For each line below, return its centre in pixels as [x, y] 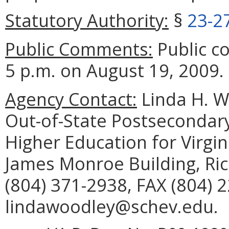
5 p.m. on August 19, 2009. [114, 71]
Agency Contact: [71, 99]
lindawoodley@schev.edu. [112, 207]
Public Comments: [79, 49]
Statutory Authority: [87, 20]
